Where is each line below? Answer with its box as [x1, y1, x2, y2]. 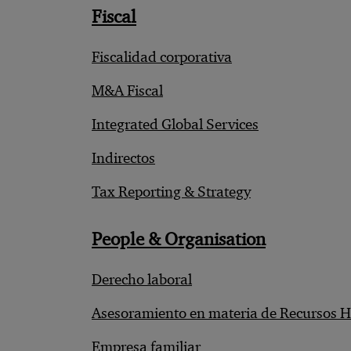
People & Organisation [92, 228, 266, 251]
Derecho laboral [92, 270, 192, 288]
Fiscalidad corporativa [92, 48, 232, 66]
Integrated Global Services [92, 115, 259, 133]
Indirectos [92, 149, 155, 167]
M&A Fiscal [92, 81, 163, 100]
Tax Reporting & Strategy [92, 183, 251, 201]
